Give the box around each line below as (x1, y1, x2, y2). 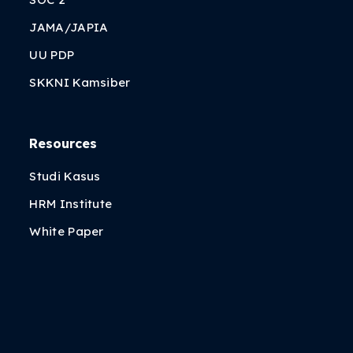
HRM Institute (29, 196, 113, 211)
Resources (29, 136, 98, 151)
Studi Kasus (29, 169, 101, 184)
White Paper (29, 224, 104, 239)
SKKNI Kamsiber (29, 75, 131, 90)
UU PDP (29, 47, 75, 62)
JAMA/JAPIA (29, 20, 109, 35)
